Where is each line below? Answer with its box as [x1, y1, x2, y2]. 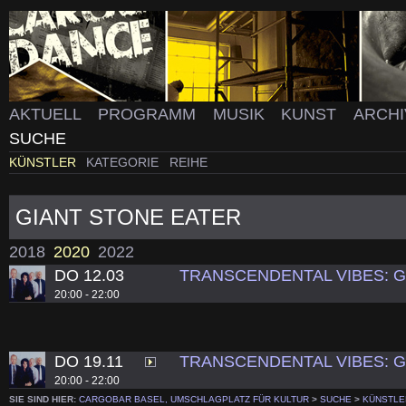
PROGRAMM [97, 105, 200, 123]
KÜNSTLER [9, 155, 80, 170]
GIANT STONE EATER [15, 204, 242, 229]
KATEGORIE [86, 155, 163, 170]
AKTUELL [9, 105, 85, 123]
